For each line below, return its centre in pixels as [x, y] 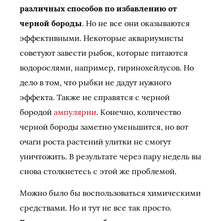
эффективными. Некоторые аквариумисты [102, 38]
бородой [37, 112]
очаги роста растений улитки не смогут [95, 142]
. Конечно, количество [139, 112]
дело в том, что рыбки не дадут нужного [95, 82]
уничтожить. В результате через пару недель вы [110, 156]
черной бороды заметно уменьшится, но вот [104, 127]
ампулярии [75, 112]
